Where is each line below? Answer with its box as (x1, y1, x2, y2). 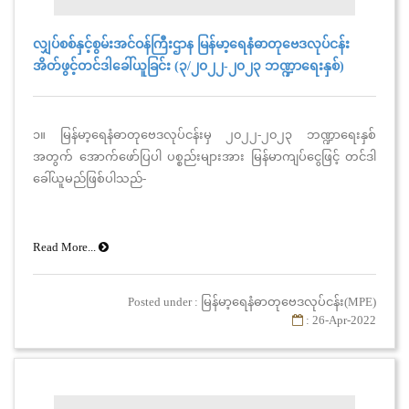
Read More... (33, 239, 99, 254)
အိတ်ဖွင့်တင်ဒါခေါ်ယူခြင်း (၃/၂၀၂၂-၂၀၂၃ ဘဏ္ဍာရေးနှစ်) (33, 58, 344, 73)
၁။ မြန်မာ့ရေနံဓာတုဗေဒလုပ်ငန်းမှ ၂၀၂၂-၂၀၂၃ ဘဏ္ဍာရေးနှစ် (33, 127, 376, 142)
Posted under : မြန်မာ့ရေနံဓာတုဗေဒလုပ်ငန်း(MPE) (128, 294, 376, 309)
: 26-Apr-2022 (303, 312, 376, 327)
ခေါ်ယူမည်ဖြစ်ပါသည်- (33, 171, 146, 185)
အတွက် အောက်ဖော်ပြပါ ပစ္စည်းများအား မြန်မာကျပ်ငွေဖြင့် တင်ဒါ (33, 149, 376, 163)
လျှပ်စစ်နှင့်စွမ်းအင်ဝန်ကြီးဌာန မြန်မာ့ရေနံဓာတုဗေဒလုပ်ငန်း (33, 37, 350, 51)
